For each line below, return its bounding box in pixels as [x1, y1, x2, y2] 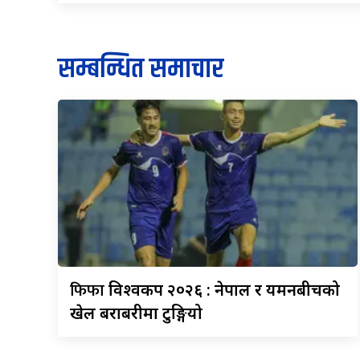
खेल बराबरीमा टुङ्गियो [70, 301, 202, 324]
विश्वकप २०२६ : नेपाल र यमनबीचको [108, 278, 340, 301]
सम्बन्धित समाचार [58, 47, 223, 91]
